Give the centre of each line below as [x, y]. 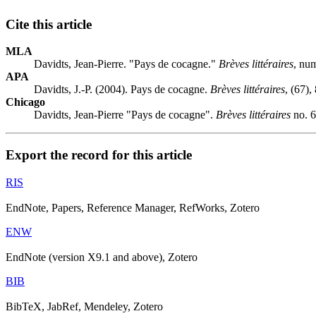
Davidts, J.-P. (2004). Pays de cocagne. [122, 90]
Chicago [25, 102]
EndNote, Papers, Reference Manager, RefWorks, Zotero [133, 207]
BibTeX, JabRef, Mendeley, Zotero [84, 306]
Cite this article [49, 24]
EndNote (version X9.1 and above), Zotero [102, 257]
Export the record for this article [99, 155]
